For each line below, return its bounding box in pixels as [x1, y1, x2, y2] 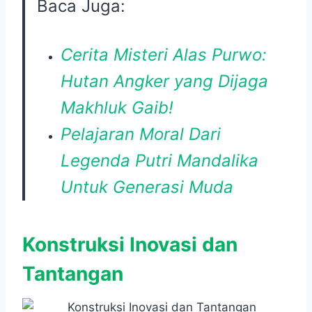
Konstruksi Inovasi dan [22, 233, 237, 257]
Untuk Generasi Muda [61, 177, 233, 198]
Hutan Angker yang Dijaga [61, 71, 268, 92]
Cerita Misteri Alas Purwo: [61, 45, 267, 65]
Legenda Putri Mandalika [61, 150, 258, 171]
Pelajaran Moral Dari [61, 124, 221, 145]
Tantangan [22, 262, 123, 286]
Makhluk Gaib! [61, 97, 173, 118]
